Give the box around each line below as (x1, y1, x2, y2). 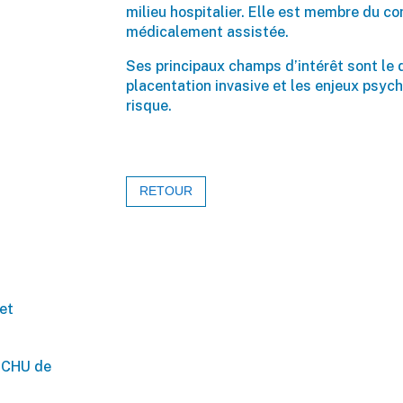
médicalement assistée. (126, 22, 290, 40)
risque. (126, 96, 173, 114)
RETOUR (139, 184, 193, 199)
